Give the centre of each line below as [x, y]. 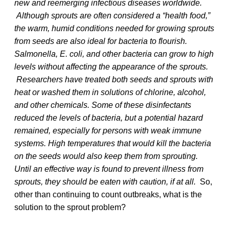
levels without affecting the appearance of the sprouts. [111, 66]
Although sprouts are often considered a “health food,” [113, 15]
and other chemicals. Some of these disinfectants [103, 105]
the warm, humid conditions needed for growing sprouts [114, 28]
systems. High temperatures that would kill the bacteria [113, 143]
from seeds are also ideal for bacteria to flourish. [101, 41]
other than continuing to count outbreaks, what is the [108, 194]
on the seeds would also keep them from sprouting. [106, 156]
